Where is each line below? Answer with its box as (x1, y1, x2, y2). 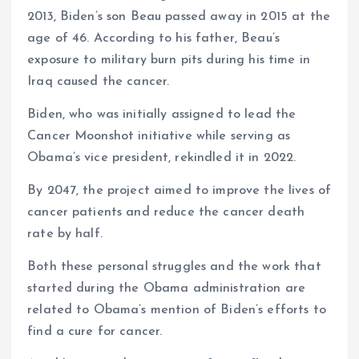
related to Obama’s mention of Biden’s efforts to (27, 303, 326, 317)
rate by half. (27, 227, 103, 240)
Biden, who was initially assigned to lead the (27, 107, 296, 121)
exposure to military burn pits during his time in (27, 53, 310, 67)
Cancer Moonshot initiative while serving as (27, 129, 291, 143)
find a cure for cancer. (27, 325, 163, 338)
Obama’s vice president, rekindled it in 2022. (27, 151, 296, 164)
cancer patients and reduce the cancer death (27, 205, 305, 219)
